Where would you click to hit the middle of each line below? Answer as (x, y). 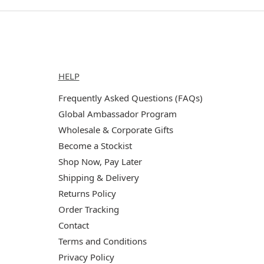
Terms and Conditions (102, 241)
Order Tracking (88, 209)
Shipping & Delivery (98, 177)
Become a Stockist (95, 145)
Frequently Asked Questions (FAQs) (130, 98)
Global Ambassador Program (117, 113)
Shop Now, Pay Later (100, 161)
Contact (73, 225)
